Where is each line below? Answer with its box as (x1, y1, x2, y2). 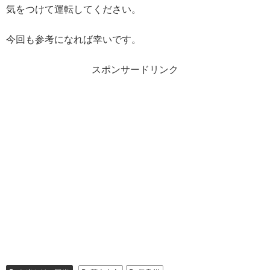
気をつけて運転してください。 (6, 4, 141, 14)
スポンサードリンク (92, 64, 178, 75)
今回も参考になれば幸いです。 (6, 34, 141, 45)
